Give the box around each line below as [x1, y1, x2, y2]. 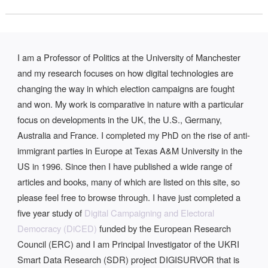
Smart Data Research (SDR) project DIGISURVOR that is [17, 253, 240, 266]
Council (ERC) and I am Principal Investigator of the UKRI [17, 237, 240, 251]
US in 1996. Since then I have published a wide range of [17, 160, 233, 173]
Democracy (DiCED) [17, 222, 98, 235]
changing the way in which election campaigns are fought [17, 82, 235, 95]
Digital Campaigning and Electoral [84, 206, 215, 220]
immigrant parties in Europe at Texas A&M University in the [17, 144, 243, 157]
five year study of [17, 206, 85, 220]
